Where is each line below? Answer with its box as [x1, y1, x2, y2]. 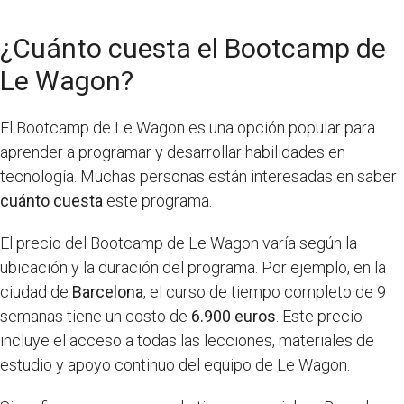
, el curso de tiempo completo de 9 [143, 281, 386, 301]
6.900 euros [191, 306, 276, 326]
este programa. [106, 190, 212, 210]
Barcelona [72, 281, 143, 301]
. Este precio [276, 306, 363, 326]
